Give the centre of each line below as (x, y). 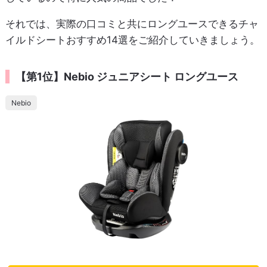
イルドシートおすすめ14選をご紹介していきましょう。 (132, 40)
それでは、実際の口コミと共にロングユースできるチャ (132, 24)
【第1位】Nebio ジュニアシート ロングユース (127, 76)
